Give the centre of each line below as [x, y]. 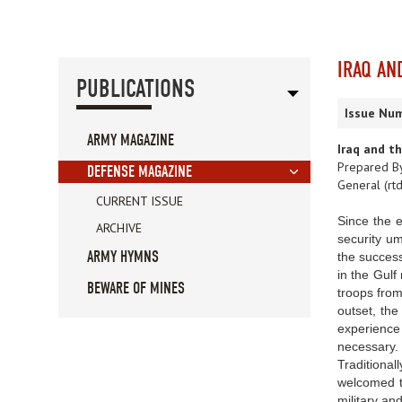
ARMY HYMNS [123, 258]
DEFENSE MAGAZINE [140, 172]
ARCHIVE [119, 228]
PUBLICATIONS [135, 89]
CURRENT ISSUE [140, 201]
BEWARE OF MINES [136, 289]
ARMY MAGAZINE [131, 141]
